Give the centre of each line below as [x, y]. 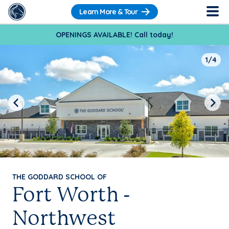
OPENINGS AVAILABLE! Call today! [114, 35]
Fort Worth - [71, 196]
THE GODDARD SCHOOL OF [60, 177]
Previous [24, 102]
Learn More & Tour [109, 12]
